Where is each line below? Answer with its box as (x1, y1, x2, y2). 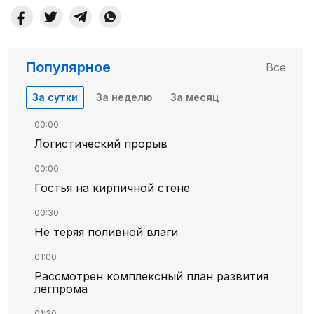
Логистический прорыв (34, 137, 168, 151)
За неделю (95, 91, 152, 104)
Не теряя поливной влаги (34, 225, 178, 240)
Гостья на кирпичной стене (34, 181, 190, 196)
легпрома (34, 282, 88, 296)
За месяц (170, 91, 219, 104)
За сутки (32, 91, 78, 104)
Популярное (25, 59, 111, 76)
